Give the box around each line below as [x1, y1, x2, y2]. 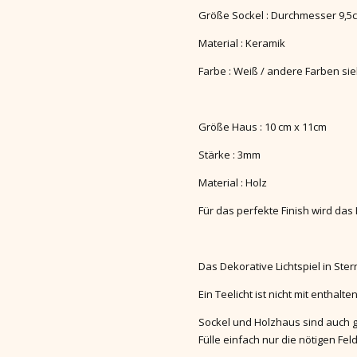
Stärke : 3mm [198, 147, 261, 162]
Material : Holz [198, 175, 267, 190]
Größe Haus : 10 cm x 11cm [198, 119, 327, 134]
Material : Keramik [198, 35, 285, 50]
